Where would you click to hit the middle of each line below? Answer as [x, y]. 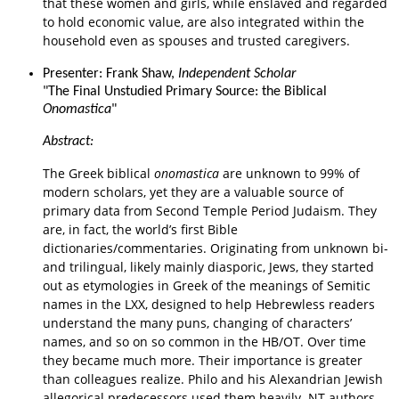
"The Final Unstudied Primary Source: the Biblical [185, 91]
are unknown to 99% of [289, 173]
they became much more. [121, 360]
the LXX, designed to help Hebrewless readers [238, 304]
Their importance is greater [281, 360]
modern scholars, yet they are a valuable [166, 191]
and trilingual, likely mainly [125, 266]
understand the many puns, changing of [165, 322]
